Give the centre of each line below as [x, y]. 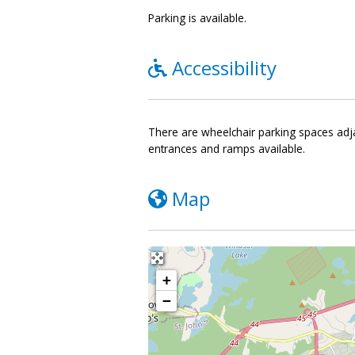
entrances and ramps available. [227, 149]
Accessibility [224, 67]
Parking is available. [198, 18]
